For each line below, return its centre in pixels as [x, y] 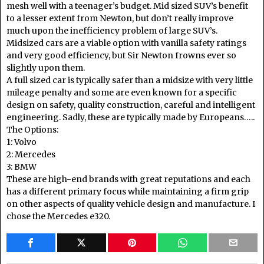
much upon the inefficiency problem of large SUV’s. [112, 30]
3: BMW [22, 166]
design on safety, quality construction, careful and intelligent [131, 105]
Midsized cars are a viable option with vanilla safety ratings [126, 43]
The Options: [32, 129]
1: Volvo [22, 142]
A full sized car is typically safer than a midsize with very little [130, 80]
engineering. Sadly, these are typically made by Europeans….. [131, 117]
